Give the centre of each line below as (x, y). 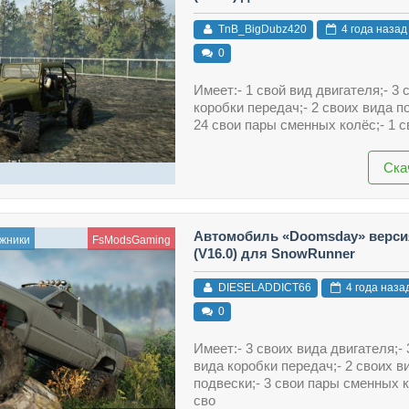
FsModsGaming (131, 240)
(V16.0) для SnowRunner (274, 253)
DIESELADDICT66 (263, 288)
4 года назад (372, 30)
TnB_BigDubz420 (261, 30)
